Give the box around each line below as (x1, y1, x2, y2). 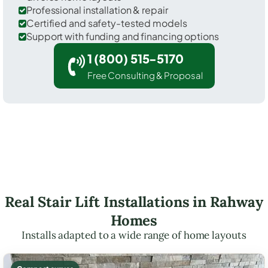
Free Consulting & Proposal (87, 69, 203, 81)
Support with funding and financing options (26, 29, 219, 42)
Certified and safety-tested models (26, 16, 187, 29)
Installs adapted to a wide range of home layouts (22, 228, 246, 242)
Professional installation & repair (26, 3, 168, 16)
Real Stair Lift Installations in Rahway (5, 192, 263, 211)
